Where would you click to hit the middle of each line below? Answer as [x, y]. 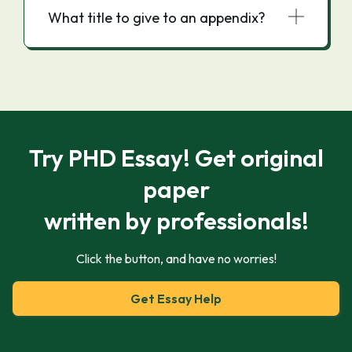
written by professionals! [176, 221]
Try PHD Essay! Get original [176, 158]
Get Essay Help [176, 299]
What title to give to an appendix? [157, 18]
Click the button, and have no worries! [176, 258]
